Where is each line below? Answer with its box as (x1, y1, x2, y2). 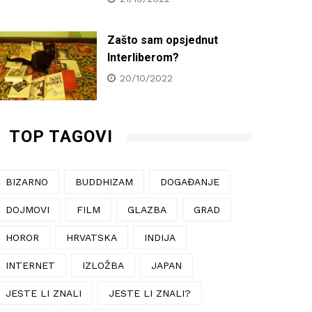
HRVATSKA (66, 231, 117, 243)
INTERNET (6, 259, 55, 271)
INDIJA (144, 231, 175, 243)
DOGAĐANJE (160, 175, 219, 187)
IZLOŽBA (82, 259, 124, 271)
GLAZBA (127, 203, 166, 215)
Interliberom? (107, 50, 179, 64)
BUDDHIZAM (75, 175, 133, 187)
